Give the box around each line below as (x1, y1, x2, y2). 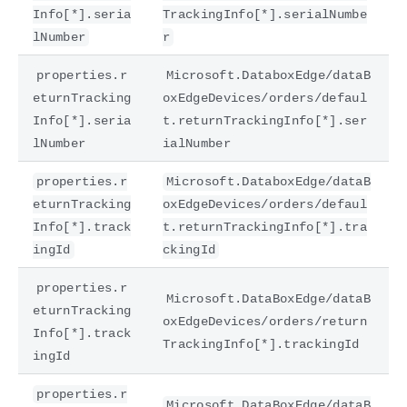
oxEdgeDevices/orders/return (163, 313, 367, 329)
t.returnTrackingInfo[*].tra (163, 219, 367, 234)
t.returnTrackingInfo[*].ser (163, 113, 367, 128)
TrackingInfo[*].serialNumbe (163, 6, 367, 22)
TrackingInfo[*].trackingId (163, 336, 360, 352)
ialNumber (163, 135, 231, 151)
